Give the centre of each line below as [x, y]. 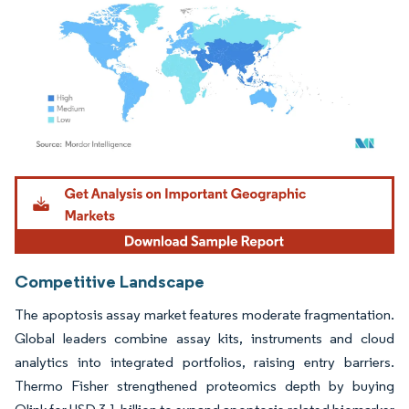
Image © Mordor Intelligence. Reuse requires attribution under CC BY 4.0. [194, 179]
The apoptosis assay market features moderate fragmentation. [204, 314]
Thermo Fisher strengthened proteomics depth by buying [204, 385]
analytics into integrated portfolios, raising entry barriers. [204, 362]
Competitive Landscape [110, 281]
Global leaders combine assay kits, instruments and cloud [204, 338]
